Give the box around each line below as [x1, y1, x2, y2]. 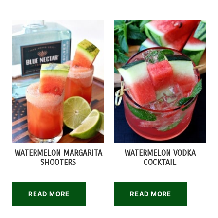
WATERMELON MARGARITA [14, 148, 102, 158]
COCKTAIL [144, 158, 176, 167]
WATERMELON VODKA [124, 148, 196, 158]
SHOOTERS [40, 158, 76, 167]
